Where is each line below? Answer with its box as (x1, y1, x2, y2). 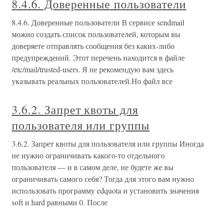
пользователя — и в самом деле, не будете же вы (12, 162, 174, 173)
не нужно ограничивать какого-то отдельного (12, 150, 165, 161)
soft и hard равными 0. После (12, 197, 108, 208)
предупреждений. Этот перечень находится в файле (12, 52, 185, 63)
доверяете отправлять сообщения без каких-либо (12, 41, 175, 51)
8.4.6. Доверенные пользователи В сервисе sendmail (12, 17, 184, 28)
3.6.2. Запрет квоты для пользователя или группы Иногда (12, 138, 204, 149)
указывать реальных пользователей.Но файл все (12, 76, 173, 87)
